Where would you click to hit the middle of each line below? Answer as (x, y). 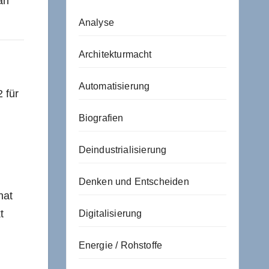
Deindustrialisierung (122, 150)
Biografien (101, 118)
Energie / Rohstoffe (120, 245)
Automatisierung (114, 86)
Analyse (96, 22)
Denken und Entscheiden (134, 181)
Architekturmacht (115, 54)
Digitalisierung (110, 213)
